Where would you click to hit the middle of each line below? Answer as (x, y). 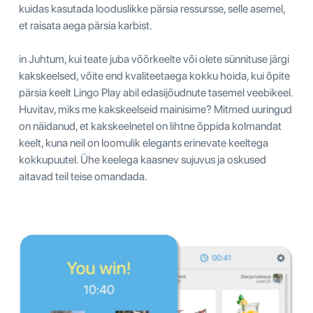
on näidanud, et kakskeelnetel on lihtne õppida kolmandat (150, 126)
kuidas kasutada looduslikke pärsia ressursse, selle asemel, (152, 8)
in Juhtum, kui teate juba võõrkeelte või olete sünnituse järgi (154, 59)
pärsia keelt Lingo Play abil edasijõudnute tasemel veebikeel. (156, 92)
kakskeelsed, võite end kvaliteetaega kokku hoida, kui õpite (154, 75)
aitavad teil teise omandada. (83, 176)
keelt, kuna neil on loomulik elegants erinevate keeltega (144, 143)
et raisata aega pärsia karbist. (86, 25)
